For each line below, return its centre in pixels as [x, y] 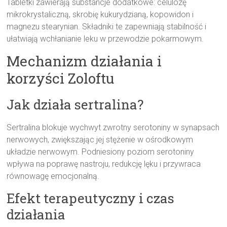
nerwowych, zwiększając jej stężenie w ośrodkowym [100, 140]
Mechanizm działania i [84, 61]
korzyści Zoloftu [61, 79]
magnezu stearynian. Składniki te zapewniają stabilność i [107, 27]
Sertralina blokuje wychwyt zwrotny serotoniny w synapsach [113, 128]
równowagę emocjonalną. [53, 176]
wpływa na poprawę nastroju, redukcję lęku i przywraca [104, 164]
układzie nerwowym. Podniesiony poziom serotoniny [101, 152]
